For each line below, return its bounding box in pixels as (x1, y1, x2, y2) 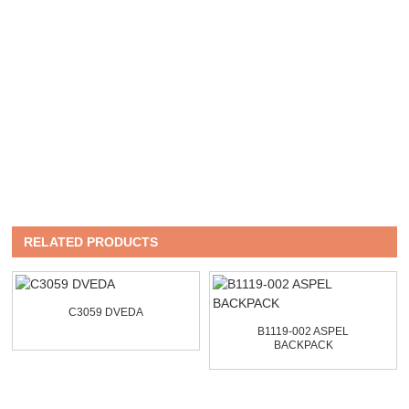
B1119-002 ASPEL (257, 325, 350, 339)
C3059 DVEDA (68, 306, 144, 320)
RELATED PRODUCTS (24, 235, 159, 250)
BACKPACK (273, 339, 333, 352)
